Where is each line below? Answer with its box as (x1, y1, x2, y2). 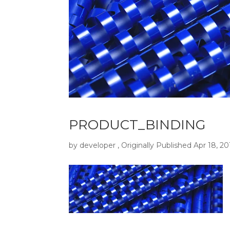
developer (80, 141, 116, 150)
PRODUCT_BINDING (69, 117, 206, 133)
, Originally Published (116, 141, 194, 150)
